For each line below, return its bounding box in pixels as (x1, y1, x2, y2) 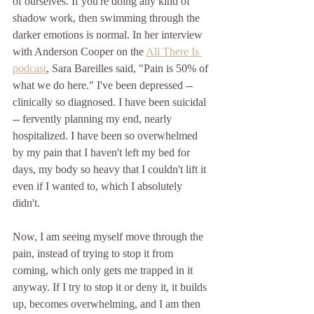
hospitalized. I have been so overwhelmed (13, 129, 200, 142)
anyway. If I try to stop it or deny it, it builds (13, 280, 210, 293)
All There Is (146, 45, 202, 57)
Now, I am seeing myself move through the (13, 230, 206, 243)
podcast (13, 62, 46, 74)
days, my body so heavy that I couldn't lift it (13, 163, 209, 175)
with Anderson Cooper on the (13, 45, 146, 57)
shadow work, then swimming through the (13, 11, 203, 24)
